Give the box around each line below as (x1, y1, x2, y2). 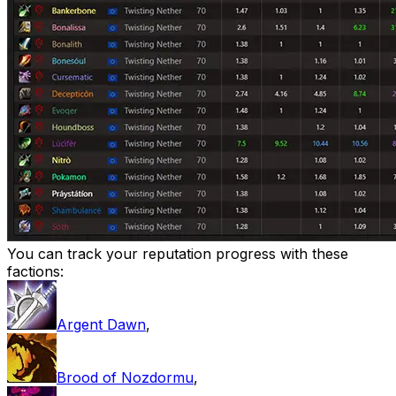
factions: (7, 262, 64, 280)
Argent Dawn (57, 315, 146, 333)
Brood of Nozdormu (57, 368, 194, 386)
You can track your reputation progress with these (7, 244, 348, 263)
